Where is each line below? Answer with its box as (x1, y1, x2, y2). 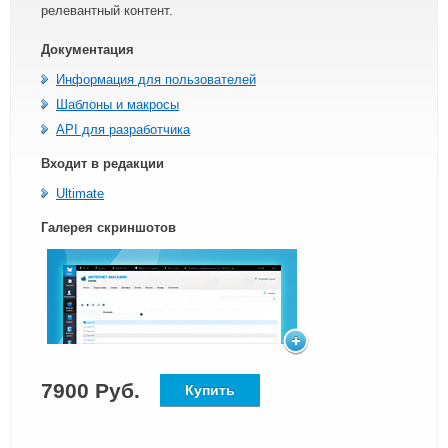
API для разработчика (56, 122, 190, 138)
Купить (185, 382, 235, 399)
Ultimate (56, 186, 104, 202)
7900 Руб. (41, 379, 140, 403)
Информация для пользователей (56, 72, 256, 88)
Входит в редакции (41, 156, 164, 172)
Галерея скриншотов (41, 220, 176, 236)
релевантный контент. (41, 3, 173, 19)
